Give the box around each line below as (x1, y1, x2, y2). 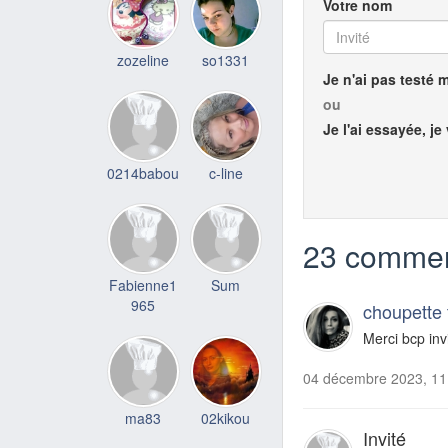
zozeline (117, 50, 170, 70)
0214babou (107, 162, 180, 183)
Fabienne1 (109, 275, 178, 295)
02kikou (201, 407, 251, 428)
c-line (208, 162, 243, 183)
